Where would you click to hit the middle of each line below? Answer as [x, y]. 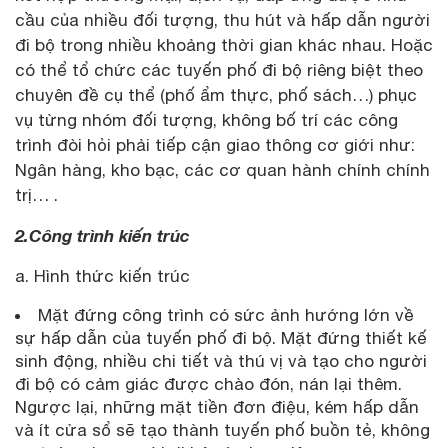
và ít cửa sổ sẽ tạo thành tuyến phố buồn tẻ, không [222, 430]
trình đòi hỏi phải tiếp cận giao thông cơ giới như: [215, 145]
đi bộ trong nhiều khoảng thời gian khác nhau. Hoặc [224, 45]
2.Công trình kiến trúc [102, 236]
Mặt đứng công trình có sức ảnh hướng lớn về [226, 315]
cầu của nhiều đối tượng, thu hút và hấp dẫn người [222, 20]
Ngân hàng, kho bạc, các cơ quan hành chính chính [222, 170]
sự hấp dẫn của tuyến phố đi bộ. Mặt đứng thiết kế [221, 338]
